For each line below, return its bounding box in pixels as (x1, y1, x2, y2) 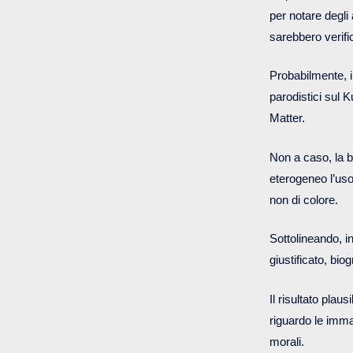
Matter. (269, 111, 308, 124)
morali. (269, 334, 307, 348)
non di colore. (269, 192, 341, 206)
